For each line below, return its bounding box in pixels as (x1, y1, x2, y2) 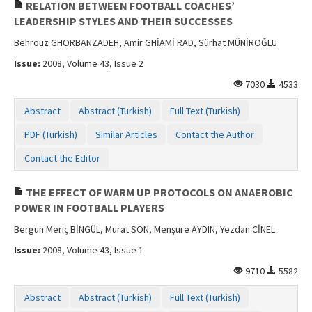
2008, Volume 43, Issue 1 (40, 243, 143, 256)
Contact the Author (175, 127, 254, 141)
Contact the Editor (24, 151, 100, 164)
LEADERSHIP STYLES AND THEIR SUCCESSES (14, 13, 233, 28)
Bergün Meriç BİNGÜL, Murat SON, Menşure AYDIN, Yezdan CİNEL (14, 222, 275, 235)
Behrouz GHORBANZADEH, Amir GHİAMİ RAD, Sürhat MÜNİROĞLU (14, 36, 277, 49)
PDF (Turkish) (24, 127, 77, 141)
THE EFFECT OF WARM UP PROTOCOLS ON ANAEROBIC (24, 185, 293, 199)
